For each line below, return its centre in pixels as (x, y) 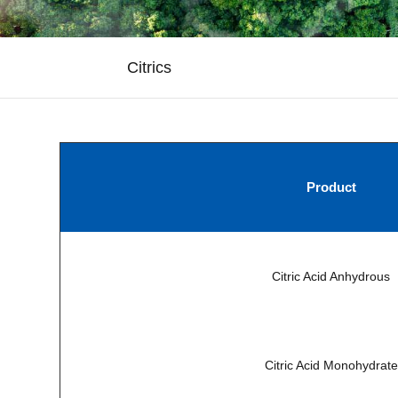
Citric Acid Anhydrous (331, 276)
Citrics (149, 68)
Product (331, 187)
